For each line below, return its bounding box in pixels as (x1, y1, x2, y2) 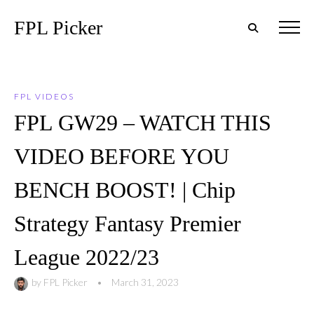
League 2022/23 (14, 245, 159, 270)
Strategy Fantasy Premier (14, 211, 241, 236)
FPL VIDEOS (14, 91, 74, 102)
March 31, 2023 (111, 276, 179, 288)
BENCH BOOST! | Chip (14, 177, 235, 203)
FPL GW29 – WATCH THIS (14, 110, 271, 135)
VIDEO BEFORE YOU (14, 144, 229, 169)
